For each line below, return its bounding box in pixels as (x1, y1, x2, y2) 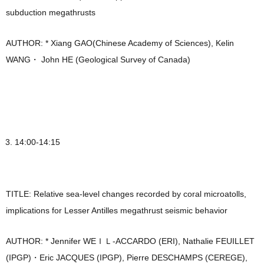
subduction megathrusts (6, 8, 95, 18)
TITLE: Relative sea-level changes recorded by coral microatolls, (6, 189, 246, 199)
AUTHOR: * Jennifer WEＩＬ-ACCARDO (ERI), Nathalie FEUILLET (6, 236, 255, 246)
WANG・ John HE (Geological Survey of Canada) (6, 55, 190, 65)
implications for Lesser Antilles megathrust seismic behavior (6, 206, 227, 216)
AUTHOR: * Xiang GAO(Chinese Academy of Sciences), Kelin (6, 38, 234, 48)
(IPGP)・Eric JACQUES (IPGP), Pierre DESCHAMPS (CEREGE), (6, 253, 247, 263)
